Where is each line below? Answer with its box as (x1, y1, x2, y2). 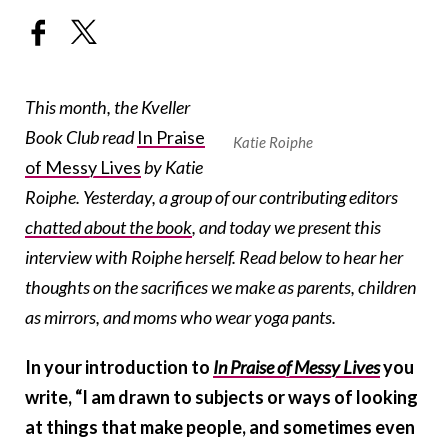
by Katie (144, 156, 203, 179)
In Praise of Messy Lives (213, 356, 380, 379)
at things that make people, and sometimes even (25, 416, 415, 439)
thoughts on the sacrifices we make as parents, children (25, 276, 416, 299)
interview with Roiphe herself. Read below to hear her (25, 246, 403, 269)
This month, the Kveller (25, 96, 190, 119)
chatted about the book (25, 216, 192, 239)
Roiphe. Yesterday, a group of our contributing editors (25, 186, 398, 209)
